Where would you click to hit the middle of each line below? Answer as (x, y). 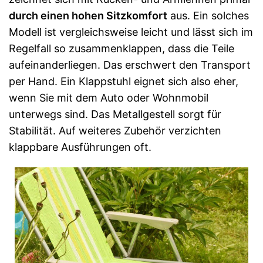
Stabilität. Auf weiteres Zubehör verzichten (115, 130)
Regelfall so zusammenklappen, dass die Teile (122, 48)
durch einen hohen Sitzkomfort (88, 15)
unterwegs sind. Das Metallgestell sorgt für (115, 114)
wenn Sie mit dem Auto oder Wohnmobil (109, 97)
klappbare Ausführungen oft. (80, 147)
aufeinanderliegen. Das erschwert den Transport (130, 65)
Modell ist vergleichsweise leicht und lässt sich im (131, 32)
